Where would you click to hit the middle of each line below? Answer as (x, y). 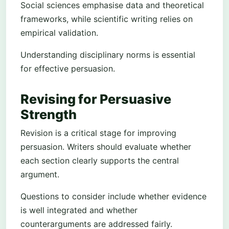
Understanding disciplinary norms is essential (108, 55)
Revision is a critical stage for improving (98, 133)
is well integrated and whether (79, 210)
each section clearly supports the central (100, 160)
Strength (49, 114)
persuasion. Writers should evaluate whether (106, 146)
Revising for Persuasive (96, 99)
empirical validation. (59, 33)
